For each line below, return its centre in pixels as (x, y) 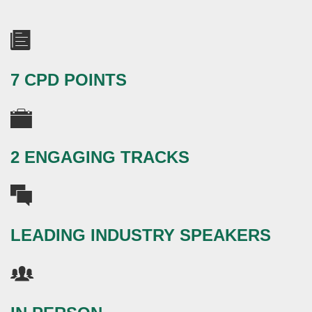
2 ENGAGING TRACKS (100, 158)
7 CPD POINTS (69, 80)
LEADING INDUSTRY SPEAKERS (141, 235)
